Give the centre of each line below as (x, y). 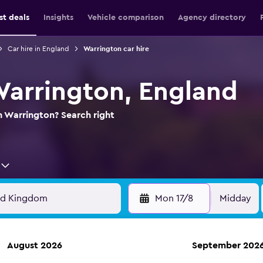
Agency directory (212, 18)
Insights (58, 18)
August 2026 (35, 245)
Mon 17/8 (174, 198)
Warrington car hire (116, 49)
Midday (235, 198)
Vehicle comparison (125, 18)
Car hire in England (38, 49)
